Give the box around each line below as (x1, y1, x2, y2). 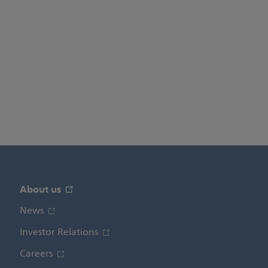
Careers (19, 246, 55, 261)
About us (19, 181, 63, 197)
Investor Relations (19, 224, 100, 240)
